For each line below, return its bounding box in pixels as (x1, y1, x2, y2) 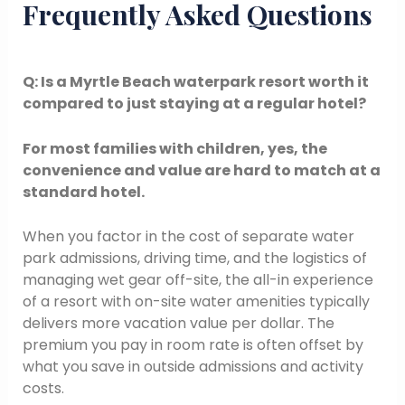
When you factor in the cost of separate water (22, 226, 354, 248)
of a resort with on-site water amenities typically (22, 291, 370, 313)
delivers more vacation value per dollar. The (22, 313, 334, 334)
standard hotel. (22, 181, 145, 202)
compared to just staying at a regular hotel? (22, 93, 366, 115)
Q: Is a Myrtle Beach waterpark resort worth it (22, 71, 369, 93)
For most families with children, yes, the (22, 137, 327, 159)
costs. (22, 378, 64, 400)
